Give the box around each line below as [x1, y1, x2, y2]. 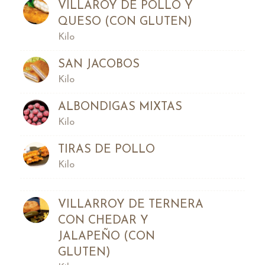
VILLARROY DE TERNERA [57, 198, 203, 211]
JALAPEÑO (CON [57, 230, 155, 243]
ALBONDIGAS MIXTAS [57, 101, 182, 113]
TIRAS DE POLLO [57, 143, 155, 156]
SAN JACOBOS [57, 58, 140, 70]
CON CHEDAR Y [57, 214, 148, 227]
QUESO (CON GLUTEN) [57, 15, 192, 28]
